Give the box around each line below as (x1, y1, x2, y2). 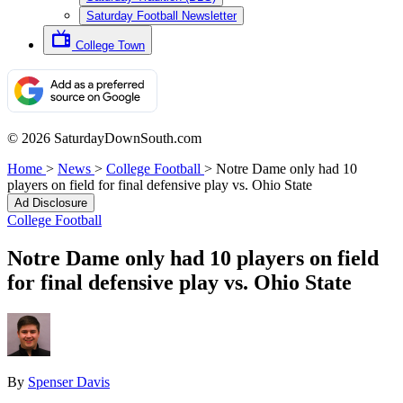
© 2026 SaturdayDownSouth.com (7, 130, 201, 146)
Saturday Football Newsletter (86, 9, 237, 22)
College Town (76, 39, 145, 52)
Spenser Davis (28, 373, 110, 390)
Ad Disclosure (14, 196, 87, 210)
